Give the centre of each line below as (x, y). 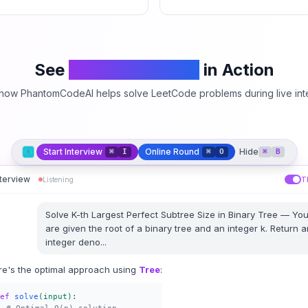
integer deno (73, 242)
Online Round (172, 152)
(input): (58, 297)
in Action (239, 70)
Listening (58, 179)
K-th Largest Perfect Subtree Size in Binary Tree (174, 214)
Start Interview (73, 152)
